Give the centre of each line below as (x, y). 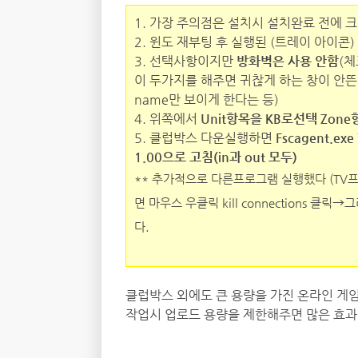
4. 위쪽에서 (167, 119)
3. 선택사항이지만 (184, 61)
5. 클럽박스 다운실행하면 (205, 138)
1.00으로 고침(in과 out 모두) (216, 157)
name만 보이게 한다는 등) (207, 99)
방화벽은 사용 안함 (286, 61)
